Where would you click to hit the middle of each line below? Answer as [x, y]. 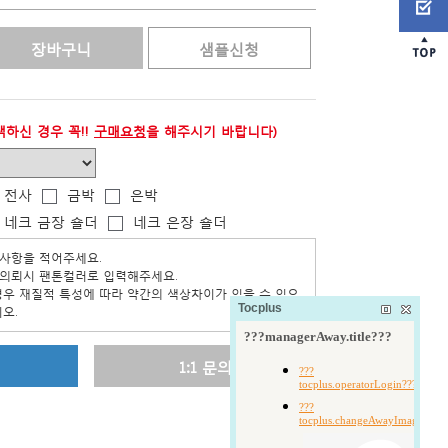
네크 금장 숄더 [51, 222]
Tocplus [260, 308]
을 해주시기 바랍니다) [211, 131]
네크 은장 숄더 [180, 222]
